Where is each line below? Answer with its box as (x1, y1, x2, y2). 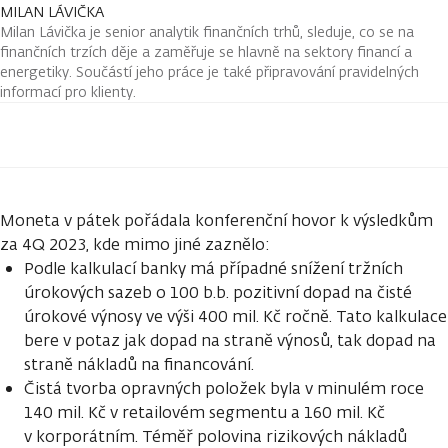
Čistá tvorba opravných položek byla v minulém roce (24, 377, 424, 399)
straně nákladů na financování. (24, 353, 254, 375)
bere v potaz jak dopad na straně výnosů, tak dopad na (24, 329, 436, 351)
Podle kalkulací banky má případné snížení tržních (24, 257, 403, 279)
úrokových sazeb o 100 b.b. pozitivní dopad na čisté (24, 281, 412, 303)
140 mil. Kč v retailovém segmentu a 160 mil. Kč (24, 401, 385, 423)
